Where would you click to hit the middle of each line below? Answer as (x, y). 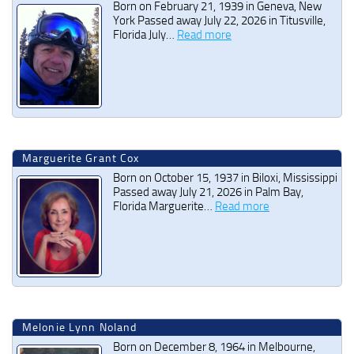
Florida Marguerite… (164, 207)
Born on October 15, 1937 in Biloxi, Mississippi (225, 178)
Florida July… (145, 34)
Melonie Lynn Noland (80, 328)
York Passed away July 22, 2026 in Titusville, (219, 20)
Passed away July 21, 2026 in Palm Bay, (208, 192)
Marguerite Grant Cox (81, 159)
